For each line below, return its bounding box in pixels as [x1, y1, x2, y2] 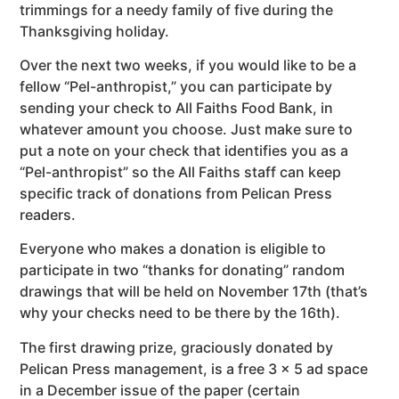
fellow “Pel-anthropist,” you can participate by [20, 77, 333, 96]
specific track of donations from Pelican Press [20, 184, 333, 203]
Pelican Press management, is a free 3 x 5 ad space [20, 359, 369, 378]
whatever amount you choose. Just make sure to [20, 120, 354, 139]
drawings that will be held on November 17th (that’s [20, 282, 369, 301]
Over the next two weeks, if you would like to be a [20, 56, 357, 75]
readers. [20, 206, 77, 224]
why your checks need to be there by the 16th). [20, 304, 341, 322]
